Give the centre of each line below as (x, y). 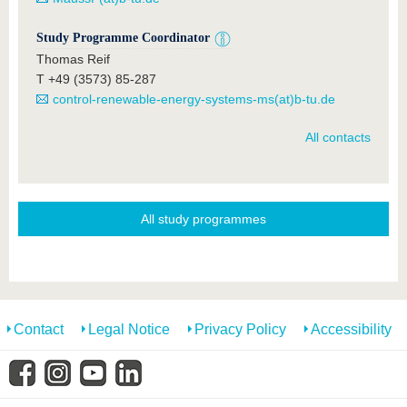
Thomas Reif (73, 59)
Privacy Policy (240, 329)
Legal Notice (129, 329)
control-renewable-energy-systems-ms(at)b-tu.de (194, 99)
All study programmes (203, 218)
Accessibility (351, 329)
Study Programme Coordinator (125, 38)
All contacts (338, 137)
